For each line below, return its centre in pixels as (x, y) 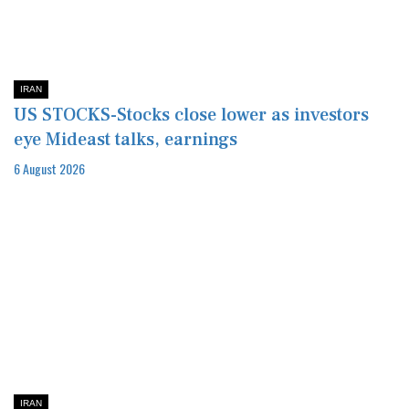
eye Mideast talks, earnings (126, 139)
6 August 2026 (49, 168)
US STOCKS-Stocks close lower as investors (191, 115)
